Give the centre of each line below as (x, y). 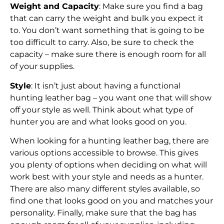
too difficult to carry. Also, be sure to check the (102, 42)
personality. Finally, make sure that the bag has (103, 213)
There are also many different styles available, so (105, 189)
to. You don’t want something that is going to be (107, 30)
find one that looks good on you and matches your (111, 201)
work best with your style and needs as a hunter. (107, 177)
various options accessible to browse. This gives (104, 153)
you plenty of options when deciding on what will (108, 165)
